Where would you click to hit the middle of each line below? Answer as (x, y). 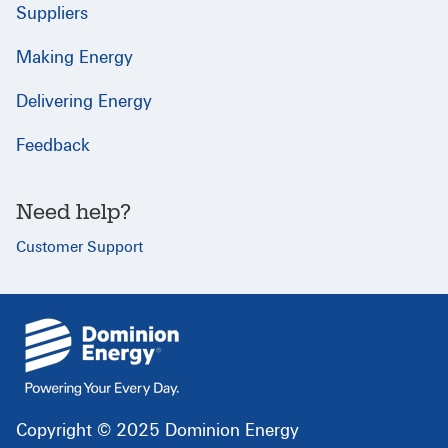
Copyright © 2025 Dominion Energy (157, 430)
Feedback (53, 145)
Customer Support (79, 247)
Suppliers (52, 13)
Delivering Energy (84, 101)
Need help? (73, 212)
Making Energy (74, 57)
